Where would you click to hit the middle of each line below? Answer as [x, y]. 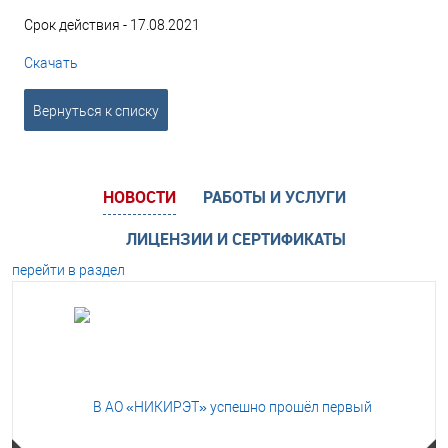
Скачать [51, 63]
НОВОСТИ [139, 196]
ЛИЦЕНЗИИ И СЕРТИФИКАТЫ [236, 238]
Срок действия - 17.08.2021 [112, 25]
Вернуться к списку [96, 111]
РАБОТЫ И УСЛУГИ [274, 196]
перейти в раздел [68, 269]
